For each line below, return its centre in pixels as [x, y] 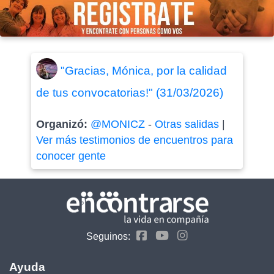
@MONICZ [117, 124]
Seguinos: [108, 237]
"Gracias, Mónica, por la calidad [143, 70]
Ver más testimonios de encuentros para [134, 140]
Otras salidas [187, 124]
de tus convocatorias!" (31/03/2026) [129, 92]
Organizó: [63, 124]
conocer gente [71, 156]
